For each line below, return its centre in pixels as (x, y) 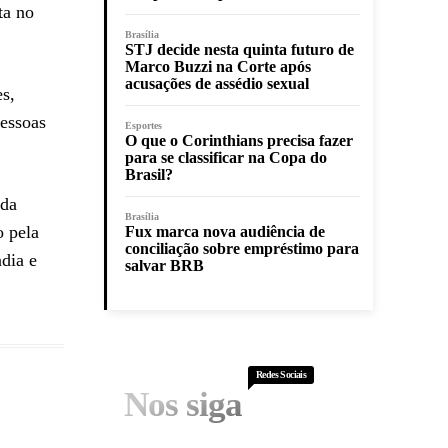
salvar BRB (164, 266)
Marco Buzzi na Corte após (218, 67)
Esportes (143, 126)
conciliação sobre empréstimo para (242, 249)
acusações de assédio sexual (217, 84)
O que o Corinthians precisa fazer (239, 141)
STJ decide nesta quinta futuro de (239, 50)
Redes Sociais (281, 375)
